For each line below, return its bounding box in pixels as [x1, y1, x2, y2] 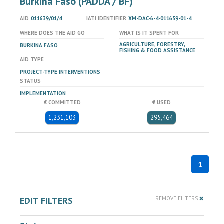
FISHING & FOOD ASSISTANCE [119, 47, 195, 54]
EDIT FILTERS [20, 195, 73, 206]
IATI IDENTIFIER [86, 15, 126, 22]
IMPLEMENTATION [20, 90, 66, 97]
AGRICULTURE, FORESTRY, [119, 41, 185, 48]
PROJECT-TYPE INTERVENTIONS [20, 68, 100, 75]
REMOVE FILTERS [155, 195, 199, 202]
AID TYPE [20, 56, 44, 63]
